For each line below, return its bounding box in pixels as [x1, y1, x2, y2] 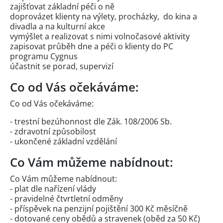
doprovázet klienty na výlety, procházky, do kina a [10, 10, 197, 22]
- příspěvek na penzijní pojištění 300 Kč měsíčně [10, 203, 188, 214]
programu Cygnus [10, 50, 78, 62]
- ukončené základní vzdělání [10, 135, 117, 147]
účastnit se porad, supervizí [10, 60, 113, 72]
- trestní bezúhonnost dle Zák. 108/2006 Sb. [10, 115, 176, 127]
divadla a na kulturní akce [10, 20, 107, 32]
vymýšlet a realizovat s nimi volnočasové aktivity [10, 30, 192, 42]
